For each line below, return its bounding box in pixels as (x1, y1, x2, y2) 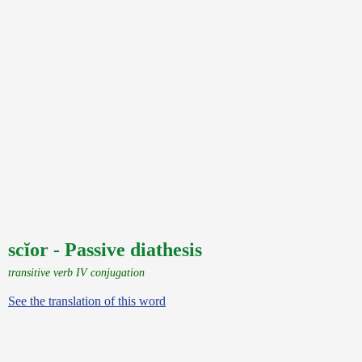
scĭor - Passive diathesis (8, 239, 202, 260)
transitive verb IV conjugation (8, 266, 145, 279)
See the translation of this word (8, 294, 166, 308)
